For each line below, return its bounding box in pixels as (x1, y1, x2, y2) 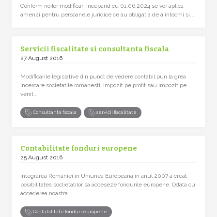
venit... (20, 91, 38, 97)
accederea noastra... (20, 189, 72, 197)
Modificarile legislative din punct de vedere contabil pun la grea (20, 73, 186, 80)
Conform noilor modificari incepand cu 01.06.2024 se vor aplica (20, 2, 184, 9)
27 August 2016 (20, 55, 62, 62)
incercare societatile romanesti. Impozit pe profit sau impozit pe (20, 82, 186, 89)
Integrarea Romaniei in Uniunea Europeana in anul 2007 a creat (20, 172, 187, 179)
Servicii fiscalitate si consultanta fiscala (20, 45, 169, 53)
